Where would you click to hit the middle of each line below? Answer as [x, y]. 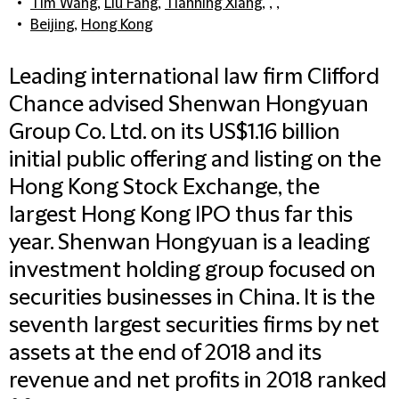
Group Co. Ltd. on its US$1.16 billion [175, 133]
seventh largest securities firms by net [194, 326]
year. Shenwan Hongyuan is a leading [189, 243]
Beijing [52, 25]
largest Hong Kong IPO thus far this [181, 216]
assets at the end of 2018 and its [165, 354]
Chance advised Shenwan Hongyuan [189, 105]
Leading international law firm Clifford [194, 77]
